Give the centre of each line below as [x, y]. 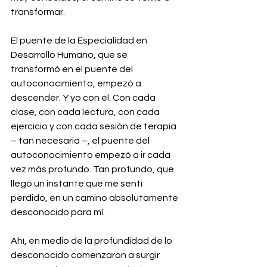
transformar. [38, 12]
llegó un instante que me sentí [77, 183]
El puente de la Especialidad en [80, 40]
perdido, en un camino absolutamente [95, 198]
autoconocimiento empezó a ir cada [91, 155]
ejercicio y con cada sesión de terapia [94, 126]
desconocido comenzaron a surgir [86, 255]
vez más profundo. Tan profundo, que [93, 169]
